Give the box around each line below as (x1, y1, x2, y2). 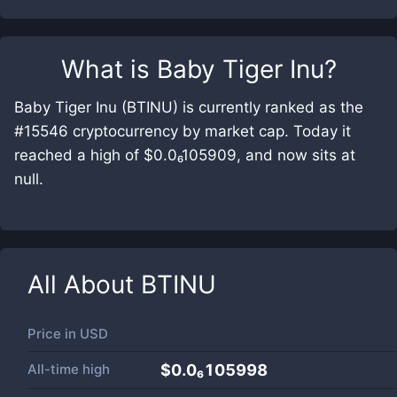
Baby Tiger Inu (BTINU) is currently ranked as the (14, 98, 363, 116)
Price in (27, 325, 80, 342)
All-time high (27, 361, 110, 378)
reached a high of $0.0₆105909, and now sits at (14, 146, 355, 164)
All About (27, 269, 141, 300)
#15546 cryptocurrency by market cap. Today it (14, 122, 351, 140)
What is (60, 54, 157, 84)
